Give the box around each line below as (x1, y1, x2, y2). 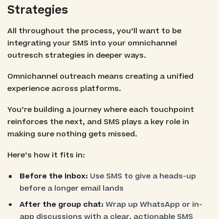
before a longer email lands (20, 183, 124, 194)
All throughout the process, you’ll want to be (7, 25, 181, 36)
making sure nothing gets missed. (7, 129, 137, 139)
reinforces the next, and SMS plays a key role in (7, 116, 189, 127)
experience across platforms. (7, 83, 121, 94)
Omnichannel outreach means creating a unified (7, 71, 194, 82)
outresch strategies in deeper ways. (7, 50, 146, 61)
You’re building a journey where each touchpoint (7, 104, 194, 115)
